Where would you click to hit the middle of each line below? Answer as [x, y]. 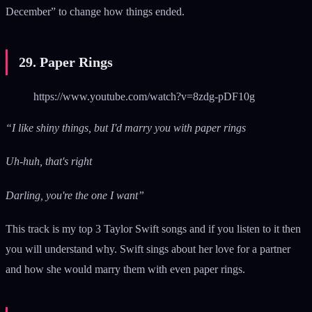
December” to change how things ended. [96, 12]
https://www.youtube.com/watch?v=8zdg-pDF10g [144, 97]
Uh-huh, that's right [49, 162]
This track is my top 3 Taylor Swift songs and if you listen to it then [153, 228]
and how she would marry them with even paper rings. [127, 269]
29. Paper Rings [66, 62]
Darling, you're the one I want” [75, 195]
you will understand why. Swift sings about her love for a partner [148, 249]
